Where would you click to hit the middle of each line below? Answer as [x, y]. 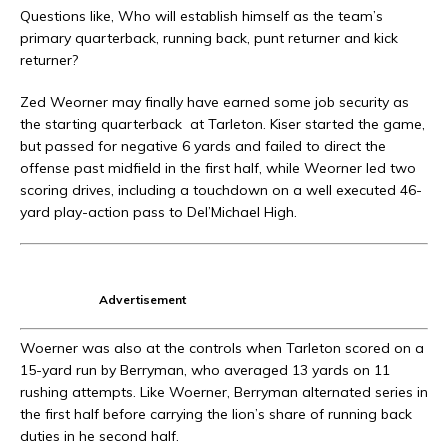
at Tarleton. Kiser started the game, [307, 124]
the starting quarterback [101, 124]
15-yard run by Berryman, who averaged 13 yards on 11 [205, 370]
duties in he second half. [99, 436]
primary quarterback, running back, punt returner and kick [209, 38]
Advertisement [142, 300]
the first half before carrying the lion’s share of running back [216, 414]
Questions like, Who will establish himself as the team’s [201, 16]
